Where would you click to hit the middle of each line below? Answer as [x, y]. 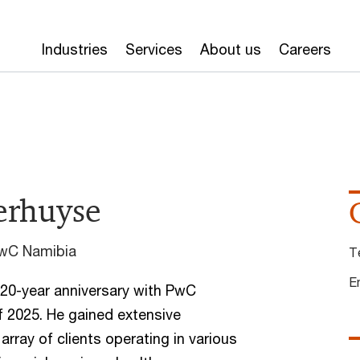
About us [231, 49]
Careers [305, 49]
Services [154, 49]
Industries [75, 49]
